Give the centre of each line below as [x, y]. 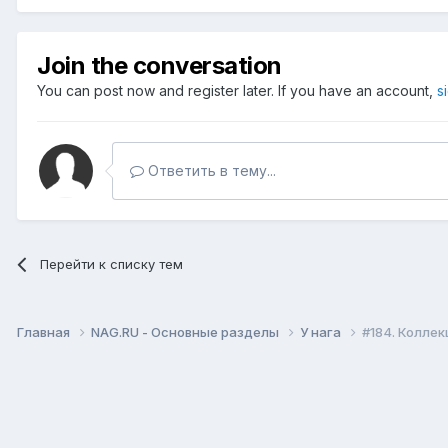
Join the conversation [159, 65]
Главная [45, 331]
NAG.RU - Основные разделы [186, 331]
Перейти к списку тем [112, 263]
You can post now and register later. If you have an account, [237, 90]
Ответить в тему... [210, 170]
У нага [322, 331]
